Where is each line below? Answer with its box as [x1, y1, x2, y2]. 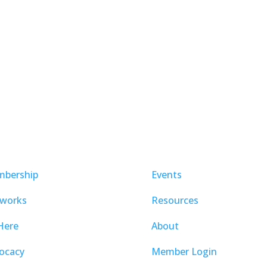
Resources [151, 193, 198, 207]
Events [151, 167, 182, 181]
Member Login [151, 244, 217, 258]
